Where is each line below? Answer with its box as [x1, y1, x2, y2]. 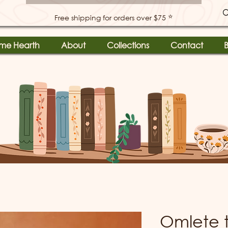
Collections [107, 40, 149, 50]
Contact [170, 40, 203, 50]
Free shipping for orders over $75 [54, 12, 166, 22]
